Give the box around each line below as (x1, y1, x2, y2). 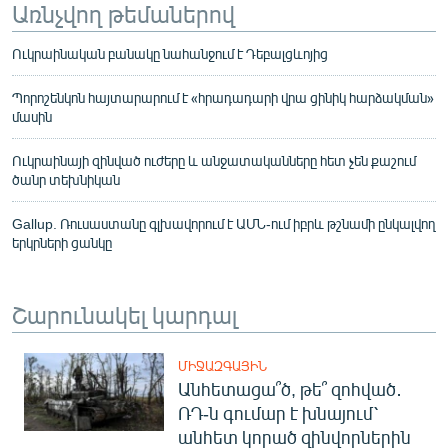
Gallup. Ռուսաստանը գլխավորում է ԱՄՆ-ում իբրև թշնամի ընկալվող (12, 214, 435, 232)
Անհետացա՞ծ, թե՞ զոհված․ (178, 377, 402, 400)
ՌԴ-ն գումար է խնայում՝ (178, 401, 378, 424)
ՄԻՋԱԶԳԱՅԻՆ (178, 357, 267, 374)
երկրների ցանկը (12, 233, 112, 251)
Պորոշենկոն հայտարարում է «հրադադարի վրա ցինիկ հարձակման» (12, 88, 434, 106)
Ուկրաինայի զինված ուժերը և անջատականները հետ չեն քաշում (12, 151, 416, 169)
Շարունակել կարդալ (12, 298, 237, 329)
